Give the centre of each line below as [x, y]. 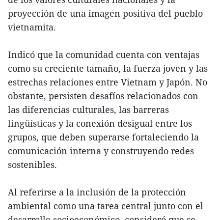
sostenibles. [32, 165]
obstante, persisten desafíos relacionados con [103, 96]
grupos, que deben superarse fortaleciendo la [103, 137]
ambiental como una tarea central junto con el [106, 206]
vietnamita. [32, 27]
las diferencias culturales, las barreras [88, 110]
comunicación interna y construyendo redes [101, 151]
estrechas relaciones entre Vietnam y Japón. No [108, 82]
